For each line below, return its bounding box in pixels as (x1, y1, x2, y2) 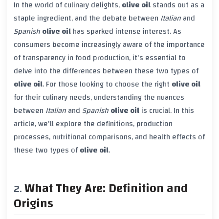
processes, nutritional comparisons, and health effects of (14, 130, 205, 144)
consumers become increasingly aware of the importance (14, 37, 205, 51)
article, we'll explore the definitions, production (14, 116, 173, 131)
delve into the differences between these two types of (14, 64, 198, 78)
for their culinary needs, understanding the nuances (14, 90, 184, 104)
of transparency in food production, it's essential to (14, 50, 186, 65)
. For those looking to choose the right (43, 77, 172, 91)
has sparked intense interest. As (71, 24, 181, 38)
